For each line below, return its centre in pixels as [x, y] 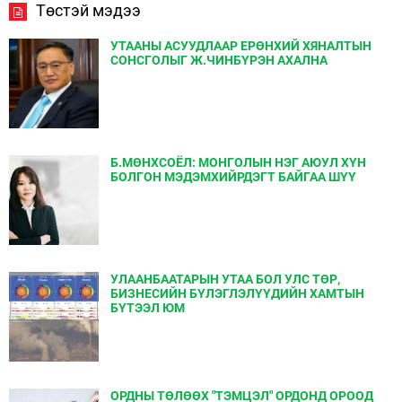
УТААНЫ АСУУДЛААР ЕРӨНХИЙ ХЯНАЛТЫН [241, 46]
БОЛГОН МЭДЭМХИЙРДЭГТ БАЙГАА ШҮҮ [233, 177]
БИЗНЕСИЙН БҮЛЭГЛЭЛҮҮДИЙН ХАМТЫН [237, 293]
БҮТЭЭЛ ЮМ [148, 308]
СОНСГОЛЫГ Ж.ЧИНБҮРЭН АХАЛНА [219, 60]
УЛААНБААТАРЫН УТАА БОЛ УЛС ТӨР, [225, 279]
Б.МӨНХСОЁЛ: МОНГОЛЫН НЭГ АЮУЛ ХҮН [238, 162]
